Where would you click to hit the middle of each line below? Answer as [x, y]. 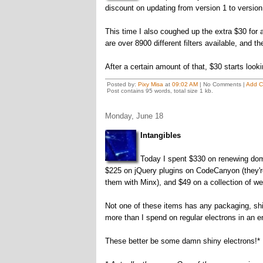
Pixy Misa [150, 84]
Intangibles [160, 135]
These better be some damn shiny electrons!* [182, 241]
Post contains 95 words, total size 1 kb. [160, 91]
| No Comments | [222, 84]
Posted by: [122, 84]
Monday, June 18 [134, 116]
